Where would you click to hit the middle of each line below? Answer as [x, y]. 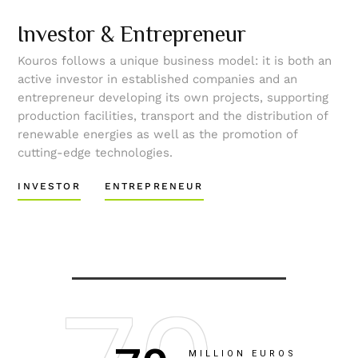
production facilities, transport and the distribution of [173, 116]
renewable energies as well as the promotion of [158, 134]
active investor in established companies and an [158, 79]
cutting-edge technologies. [95, 153]
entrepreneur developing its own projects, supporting [173, 97]
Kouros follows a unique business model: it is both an [175, 61]
